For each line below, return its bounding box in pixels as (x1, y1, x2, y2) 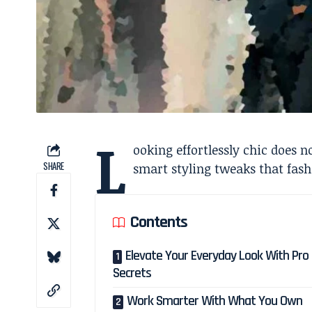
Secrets (113, 263, 152, 282)
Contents (130, 211, 188, 233)
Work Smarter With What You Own (127, 291, 303, 310)
